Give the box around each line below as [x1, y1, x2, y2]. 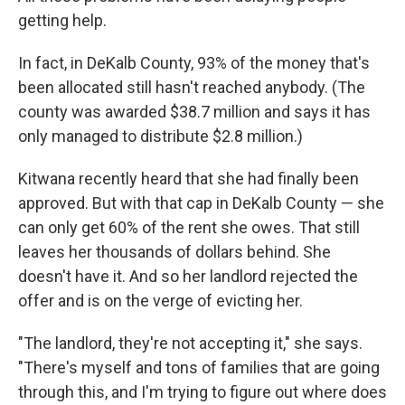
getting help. [18, 10, 107, 30]
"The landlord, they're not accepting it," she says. [18, 333, 363, 353]
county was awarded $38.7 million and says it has [18, 101, 371, 121]
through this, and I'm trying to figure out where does [18, 381, 387, 401]
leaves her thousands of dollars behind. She [18, 241, 331, 261]
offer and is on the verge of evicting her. [18, 290, 303, 310]
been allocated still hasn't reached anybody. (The [18, 77, 365, 97]
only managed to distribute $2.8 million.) [18, 126, 303, 146]
